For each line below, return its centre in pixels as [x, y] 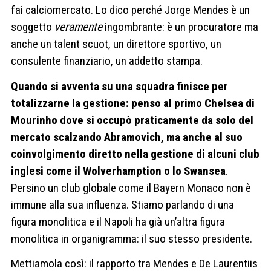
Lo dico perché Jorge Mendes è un [173, 10]
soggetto [33, 27]
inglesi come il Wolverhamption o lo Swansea [118, 171]
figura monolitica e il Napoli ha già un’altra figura [118, 221]
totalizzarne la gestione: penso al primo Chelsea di [133, 103]
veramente [78, 27]
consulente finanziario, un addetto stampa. [107, 61]
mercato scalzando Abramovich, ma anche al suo [127, 137]
